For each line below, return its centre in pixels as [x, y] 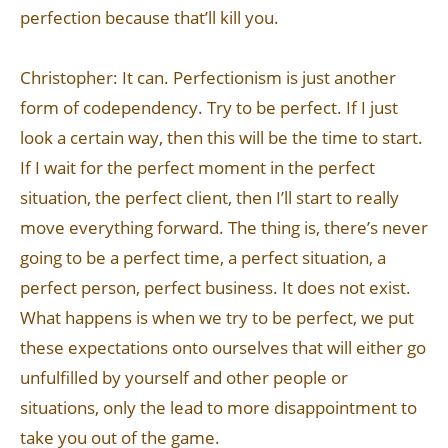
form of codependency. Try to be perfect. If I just [209, 107]
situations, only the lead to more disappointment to [218, 407]
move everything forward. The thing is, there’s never [224, 227]
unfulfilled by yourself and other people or [184, 377]
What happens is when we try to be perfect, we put [217, 317]
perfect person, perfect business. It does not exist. [215, 287]
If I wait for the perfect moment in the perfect [197, 167]
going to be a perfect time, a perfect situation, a [203, 257]
